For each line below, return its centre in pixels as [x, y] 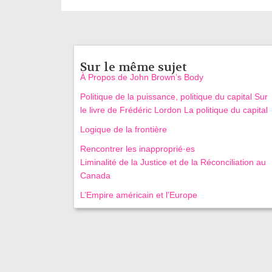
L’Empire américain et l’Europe [138, 195]
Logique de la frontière [123, 129]
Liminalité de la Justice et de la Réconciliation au [173, 162]
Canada [95, 175]
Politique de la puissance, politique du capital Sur [174, 96]
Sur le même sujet [133, 67]
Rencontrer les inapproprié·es [137, 148]
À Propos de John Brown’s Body [144, 77]
